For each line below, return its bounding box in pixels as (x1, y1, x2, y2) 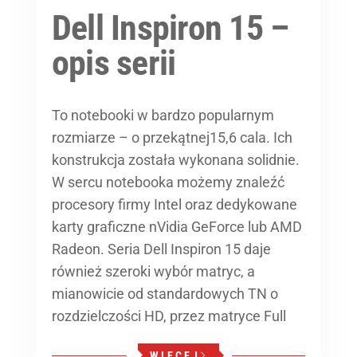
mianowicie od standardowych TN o (52, 284, 278, 302)
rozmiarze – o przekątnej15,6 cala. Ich (52, 128, 292, 146)
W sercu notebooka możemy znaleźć (52, 173, 288, 190)
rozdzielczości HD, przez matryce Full (52, 307, 286, 324)
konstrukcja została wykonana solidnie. (52, 151, 300, 168)
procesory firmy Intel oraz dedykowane (52, 195, 297, 213)
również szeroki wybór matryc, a (52, 262, 255, 280)
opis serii (52, 41, 183, 84)
